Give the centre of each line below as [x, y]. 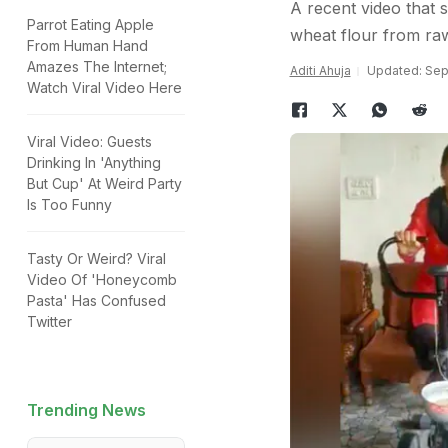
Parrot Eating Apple [90, 24]
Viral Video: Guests [89, 141]
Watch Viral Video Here [104, 87]
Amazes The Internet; [97, 66]
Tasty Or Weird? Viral [96, 258]
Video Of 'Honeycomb [102, 279]
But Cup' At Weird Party [104, 183]
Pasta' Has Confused [96, 300]
